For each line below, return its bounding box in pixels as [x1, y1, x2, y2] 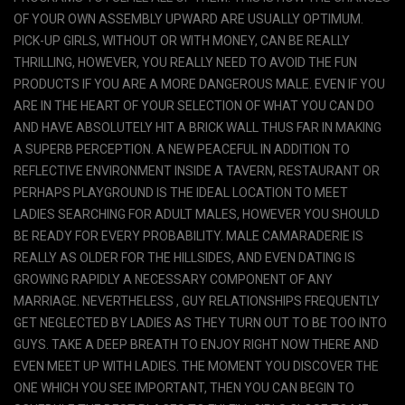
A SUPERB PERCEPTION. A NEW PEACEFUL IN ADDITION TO [14, 142, 350, 156]
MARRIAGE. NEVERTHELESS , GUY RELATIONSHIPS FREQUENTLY [14, 294, 380, 308]
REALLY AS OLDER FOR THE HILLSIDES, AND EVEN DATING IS [14, 250, 355, 265]
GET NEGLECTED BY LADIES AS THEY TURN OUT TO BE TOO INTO [14, 316, 387, 330]
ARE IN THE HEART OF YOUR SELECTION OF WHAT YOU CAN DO [14, 99, 374, 113]
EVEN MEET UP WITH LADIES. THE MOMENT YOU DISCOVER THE [14, 359, 379, 373]
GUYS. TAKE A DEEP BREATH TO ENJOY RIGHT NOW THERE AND [14, 337, 379, 352]
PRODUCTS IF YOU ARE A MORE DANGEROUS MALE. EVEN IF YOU [14, 77, 385, 91]
